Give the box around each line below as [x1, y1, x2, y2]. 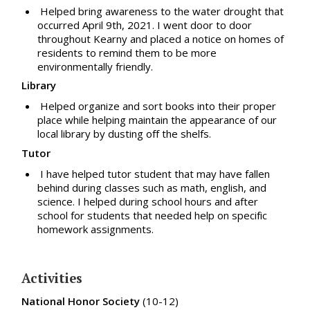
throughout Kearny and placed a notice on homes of [37, 31, 284, 46]
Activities [21, 270, 83, 287]
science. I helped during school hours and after [37, 194, 258, 208]
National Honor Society [21, 294, 140, 309]
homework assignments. [37, 221, 154, 236]
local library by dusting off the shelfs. [37, 127, 211, 141]
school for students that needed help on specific [37, 208, 267, 222]
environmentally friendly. [37, 59, 156, 73]
